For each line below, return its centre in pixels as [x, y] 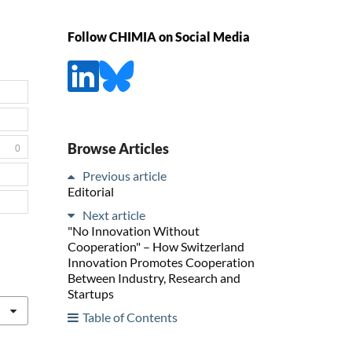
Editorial [91, 191]
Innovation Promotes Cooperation [161, 262]
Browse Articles [118, 148]
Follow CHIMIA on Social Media [159, 37]
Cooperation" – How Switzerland [156, 246]
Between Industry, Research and [154, 277]
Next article [114, 214]
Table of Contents [130, 317]
